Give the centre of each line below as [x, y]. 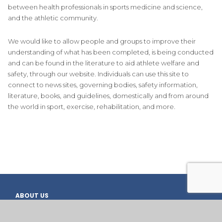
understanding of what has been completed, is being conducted [111, 52]
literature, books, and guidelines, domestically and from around [108, 95]
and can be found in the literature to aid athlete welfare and [103, 63]
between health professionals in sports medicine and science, [105, 7]
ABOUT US [32, 195]
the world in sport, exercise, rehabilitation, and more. [91, 106]
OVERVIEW [30, 212]
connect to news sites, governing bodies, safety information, [103, 84]
